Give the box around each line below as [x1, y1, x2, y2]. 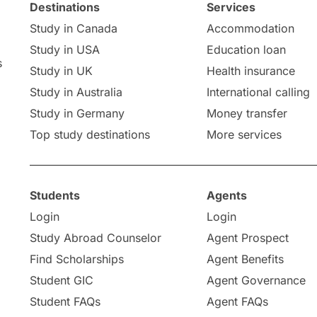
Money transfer [207, 106, 288, 120]
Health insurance [207, 64, 296, 78]
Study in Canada [29, 21, 117, 35]
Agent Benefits [207, 252, 284, 266]
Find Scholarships [29, 252, 124, 266]
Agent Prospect [207, 231, 289, 245]
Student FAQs [29, 294, 100, 309]
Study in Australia [29, 85, 122, 99]
